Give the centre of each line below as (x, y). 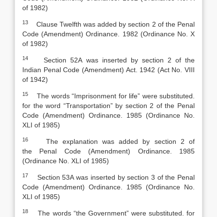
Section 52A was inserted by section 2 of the (111, 60)
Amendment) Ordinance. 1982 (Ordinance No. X (119, 34)
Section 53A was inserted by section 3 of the (103, 177)
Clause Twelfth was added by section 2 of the (103, 24)
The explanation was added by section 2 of (111, 141)
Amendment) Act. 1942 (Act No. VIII (139, 70)
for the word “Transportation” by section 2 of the (100, 106)
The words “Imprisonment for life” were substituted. (111, 96)
